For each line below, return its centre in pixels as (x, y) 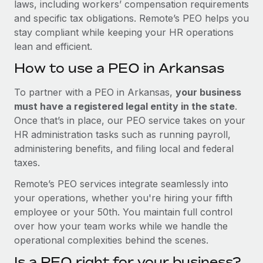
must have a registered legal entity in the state (124, 106)
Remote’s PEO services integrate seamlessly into (121, 183)
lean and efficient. (53, 46)
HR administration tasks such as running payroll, (122, 134)
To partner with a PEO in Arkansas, (95, 92)
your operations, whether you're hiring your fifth (123, 198)
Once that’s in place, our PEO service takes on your (130, 120)
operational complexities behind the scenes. (111, 240)
